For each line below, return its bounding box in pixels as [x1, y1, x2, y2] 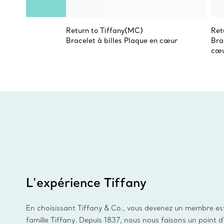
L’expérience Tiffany [26, 174, 146, 190]
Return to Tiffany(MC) [66, 26, 143, 35]
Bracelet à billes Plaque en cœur [66, 36, 177, 45]
